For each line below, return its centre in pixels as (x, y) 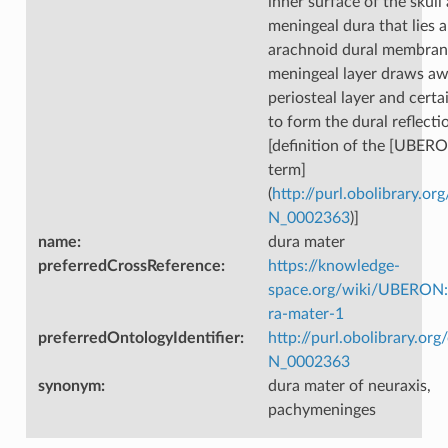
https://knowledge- (333, 265)
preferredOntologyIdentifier (138, 337)
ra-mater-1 (305, 313)
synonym (69, 385)
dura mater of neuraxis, (349, 385)
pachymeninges (321, 409)
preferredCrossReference (129, 265)
